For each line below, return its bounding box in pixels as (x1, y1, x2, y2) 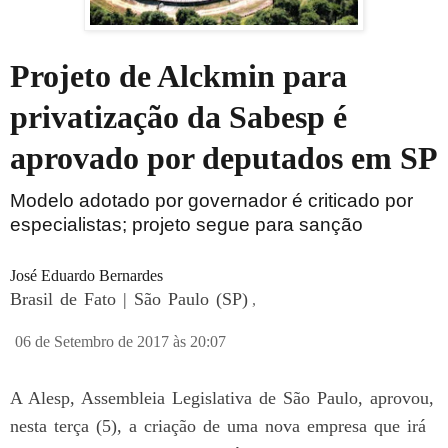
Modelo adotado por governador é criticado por (10, 189, 413, 211)
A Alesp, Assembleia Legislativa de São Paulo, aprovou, (10, 387, 434, 408)
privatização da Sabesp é (10, 98, 347, 135)
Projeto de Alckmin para (10, 57, 347, 94)
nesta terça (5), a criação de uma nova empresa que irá (10, 415, 426, 436)
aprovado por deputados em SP (10, 139, 438, 176)
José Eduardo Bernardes (10, 266, 163, 284)
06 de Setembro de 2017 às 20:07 (15, 332, 226, 350)
